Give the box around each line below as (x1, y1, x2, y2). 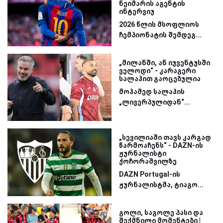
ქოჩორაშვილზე (119, 157, 177, 166)
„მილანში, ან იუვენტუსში (119, 58, 210, 67)
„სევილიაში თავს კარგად (119, 133, 211, 142)
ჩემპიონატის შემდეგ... (119, 31, 202, 39)
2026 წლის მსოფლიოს (119, 20, 199, 29)
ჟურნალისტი (119, 149, 166, 158)
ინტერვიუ (119, 7, 154, 16)
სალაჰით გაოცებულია (119, 74, 201, 83)
